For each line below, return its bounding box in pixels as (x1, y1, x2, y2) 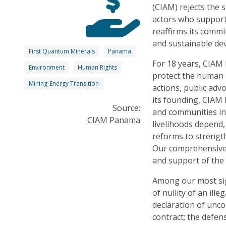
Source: (112, 102, 141, 114)
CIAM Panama (87, 114, 141, 126)
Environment (29, 63, 65, 72)
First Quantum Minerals (29, 46, 95, 55)
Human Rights (78, 63, 117, 72)
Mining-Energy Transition (29, 79, 99, 88)
